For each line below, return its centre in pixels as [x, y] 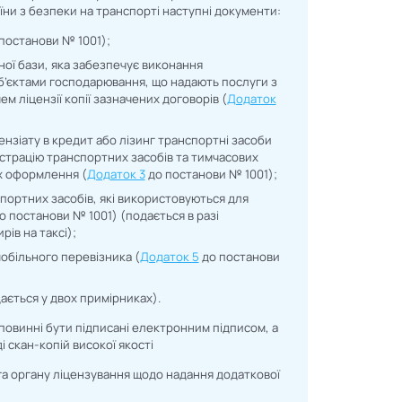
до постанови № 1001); [211, 175]
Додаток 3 [116, 175]
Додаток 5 [169, 257]
